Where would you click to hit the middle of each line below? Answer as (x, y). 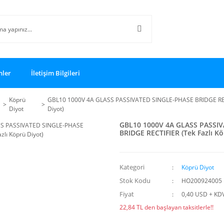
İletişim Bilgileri (55, 73)
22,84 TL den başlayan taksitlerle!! (166, 207)
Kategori (132, 167)
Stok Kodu (135, 180)
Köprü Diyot (198, 167)
